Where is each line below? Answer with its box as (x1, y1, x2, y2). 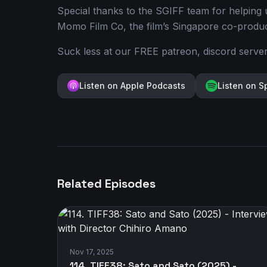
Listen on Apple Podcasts (79, 80, 185, 91)
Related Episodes (57, 176, 156, 191)
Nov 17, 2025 (70, 247, 114, 256)
